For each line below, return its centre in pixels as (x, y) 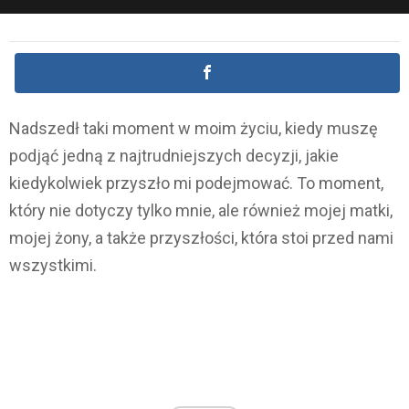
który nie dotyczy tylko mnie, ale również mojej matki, (201, 211)
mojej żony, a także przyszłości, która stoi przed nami (201, 238)
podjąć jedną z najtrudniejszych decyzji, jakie (174, 156)
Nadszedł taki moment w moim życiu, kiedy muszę (194, 129)
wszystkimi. (53, 266)
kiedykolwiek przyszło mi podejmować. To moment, (196, 184)
